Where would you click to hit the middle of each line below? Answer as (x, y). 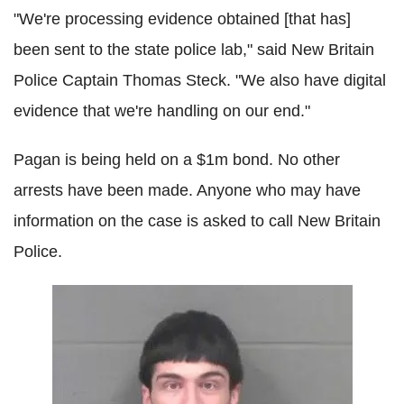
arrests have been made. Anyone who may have (187, 191)
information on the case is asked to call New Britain (197, 221)
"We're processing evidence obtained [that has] (182, 19)
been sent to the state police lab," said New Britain (194, 50)
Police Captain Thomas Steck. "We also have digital (200, 81)
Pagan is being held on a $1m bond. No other (177, 160)
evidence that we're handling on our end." (162, 111)
